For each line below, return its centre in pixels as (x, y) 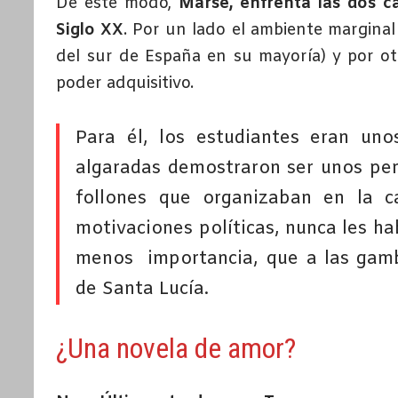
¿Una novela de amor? (176, 349)
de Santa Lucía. (143, 290)
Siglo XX (90, 31)
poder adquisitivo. (125, 84)
